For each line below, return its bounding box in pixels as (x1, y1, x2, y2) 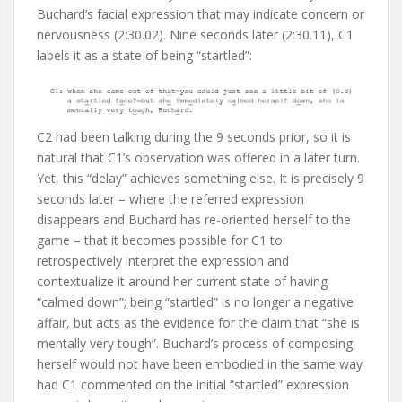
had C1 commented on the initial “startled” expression (37, 376, 349, 394)
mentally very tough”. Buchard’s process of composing (37, 335, 353, 353)
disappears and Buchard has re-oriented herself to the (37, 211, 351, 229)
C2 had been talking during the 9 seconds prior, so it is (37, 128, 351, 146)
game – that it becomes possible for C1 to (37, 232, 283, 249)
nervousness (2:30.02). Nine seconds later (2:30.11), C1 (37, 26, 354, 44)
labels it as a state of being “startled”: (37, 47, 259, 65)
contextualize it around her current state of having (37, 273, 328, 291)
